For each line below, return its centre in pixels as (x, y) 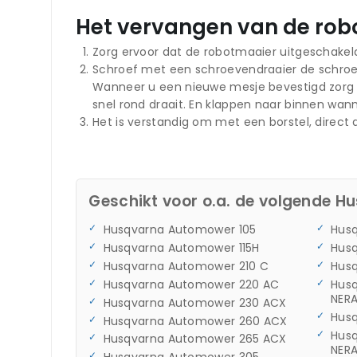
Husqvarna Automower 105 (180, 230)
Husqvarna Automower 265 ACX (195, 339)
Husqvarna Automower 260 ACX (195, 321)
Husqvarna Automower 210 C (186, 266)
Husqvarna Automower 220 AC (191, 284)
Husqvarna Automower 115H (181, 248)
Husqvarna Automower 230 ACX (195, 302)
